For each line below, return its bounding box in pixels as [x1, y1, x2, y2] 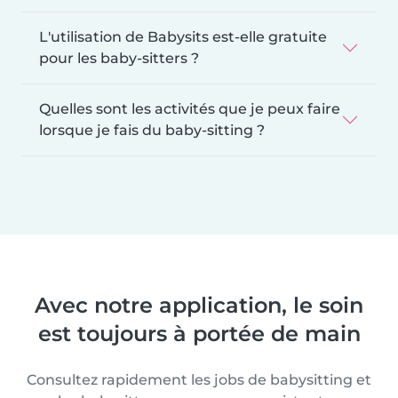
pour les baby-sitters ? [39, 49, 199, 67]
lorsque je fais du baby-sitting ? [39, 121, 265, 139]
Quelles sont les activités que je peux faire [39, 99, 340, 117]
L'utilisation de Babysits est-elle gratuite [39, 28, 327, 45]
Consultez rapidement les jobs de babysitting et [27, 370, 371, 388]
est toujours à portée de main [37, 320, 361, 346]
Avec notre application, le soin [35, 291, 363, 318]
